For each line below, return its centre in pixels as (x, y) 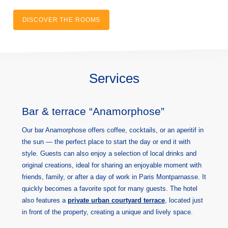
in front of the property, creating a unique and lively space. (107, 212)
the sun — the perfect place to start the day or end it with (106, 141)
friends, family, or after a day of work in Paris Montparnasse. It (114, 177)
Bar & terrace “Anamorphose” (93, 111)
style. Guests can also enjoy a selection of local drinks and (109, 153)
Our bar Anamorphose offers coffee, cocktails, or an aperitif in (112, 130)
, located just (184, 200)
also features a (45, 200)
